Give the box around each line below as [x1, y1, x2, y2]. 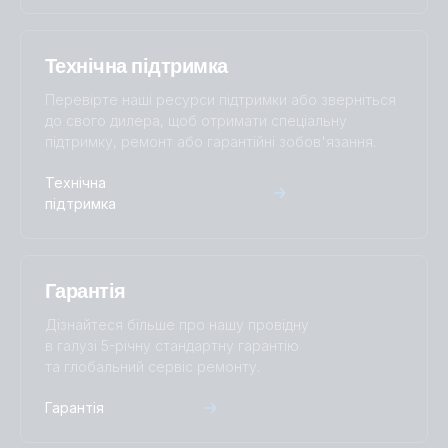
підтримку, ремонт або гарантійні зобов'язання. [45, 133, 376, 150]
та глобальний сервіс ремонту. [45, 358, 260, 375]
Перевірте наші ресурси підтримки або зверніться [45, 91, 396, 108]
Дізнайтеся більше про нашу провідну [45, 316, 309, 333]
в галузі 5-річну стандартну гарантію [45, 337, 299, 354]
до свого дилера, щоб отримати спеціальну [45, 112, 347, 129]
